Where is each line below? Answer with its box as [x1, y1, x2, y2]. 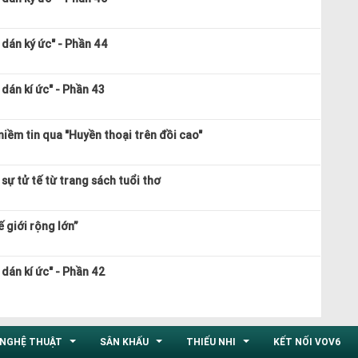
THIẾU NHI [186, 335, 238, 348]
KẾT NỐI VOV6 [273, 335, 341, 348]
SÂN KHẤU [100, 335, 151, 348]
